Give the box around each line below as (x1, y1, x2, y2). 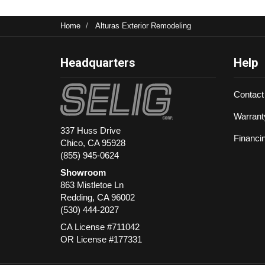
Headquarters (60, 56, 135, 70)
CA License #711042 (60, 222, 140, 232)
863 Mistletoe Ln (60, 180, 124, 190)
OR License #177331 (60, 234, 142, 245)
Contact (233, 89, 264, 100)
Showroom (60, 167, 106, 178)
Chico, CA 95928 (60, 138, 125, 148)
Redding (60, 192, 92, 203)
